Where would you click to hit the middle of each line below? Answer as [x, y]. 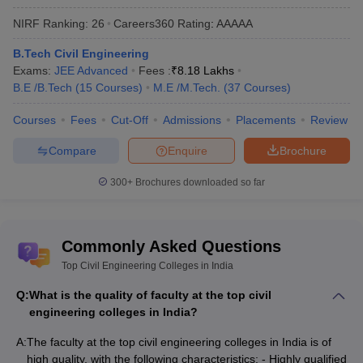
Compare [72, 150]
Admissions [192, 120]
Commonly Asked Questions [171, 247]
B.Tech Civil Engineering [81, 54]
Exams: [34, 71]
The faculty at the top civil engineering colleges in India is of [179, 342]
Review [329, 120]
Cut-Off [130, 120]
